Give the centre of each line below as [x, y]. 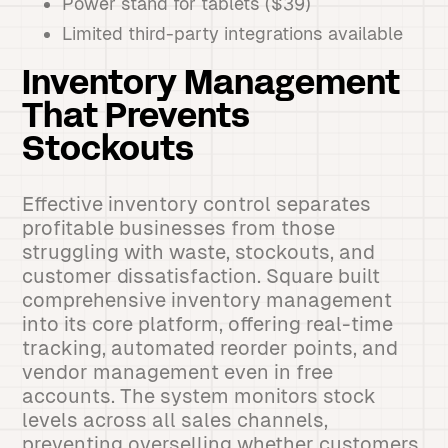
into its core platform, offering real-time [208, 324]
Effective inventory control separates [197, 204]
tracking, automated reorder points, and [210, 348]
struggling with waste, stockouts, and [199, 252]
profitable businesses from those [179, 228]
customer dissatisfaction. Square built [201, 276]
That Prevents [136, 118]
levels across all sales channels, [175, 420]
